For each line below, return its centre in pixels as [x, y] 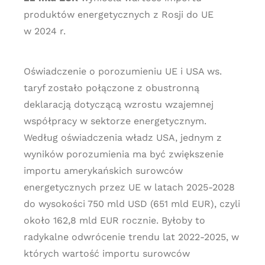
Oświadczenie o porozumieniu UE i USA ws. [122, 71]
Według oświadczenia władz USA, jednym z [122, 138]
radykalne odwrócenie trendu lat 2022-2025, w [131, 237]
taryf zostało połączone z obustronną [111, 88]
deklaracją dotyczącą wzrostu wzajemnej [118, 104]
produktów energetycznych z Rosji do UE [118, 14]
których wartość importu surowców [106, 253]
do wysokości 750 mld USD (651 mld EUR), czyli [132, 204]
